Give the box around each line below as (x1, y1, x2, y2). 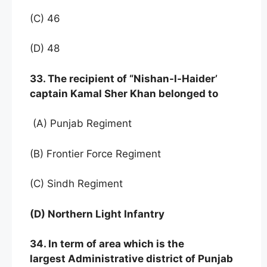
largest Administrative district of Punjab (30, 253, 233, 265)
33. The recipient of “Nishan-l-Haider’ (30, 72, 218, 85)
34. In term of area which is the (30, 238, 184, 250)
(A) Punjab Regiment (30, 117, 132, 130)
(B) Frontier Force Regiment (30, 147, 161, 160)
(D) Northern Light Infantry (30, 207, 164, 220)
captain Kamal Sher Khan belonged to (30, 87, 221, 100)
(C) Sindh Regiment (30, 178, 126, 190)
